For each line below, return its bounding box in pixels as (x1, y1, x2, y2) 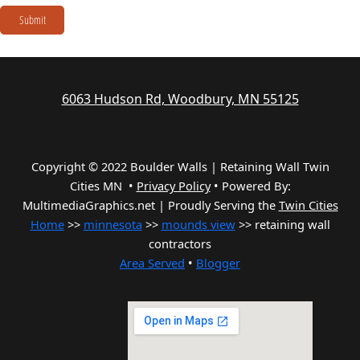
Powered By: (221, 178, 291, 194)
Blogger (196, 255, 240, 272)
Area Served (120, 255, 185, 272)
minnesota (83, 216, 142, 233)
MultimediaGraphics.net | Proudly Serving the (22, 197, 279, 214)
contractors (149, 235, 211, 252)
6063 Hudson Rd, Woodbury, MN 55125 (61, 90, 299, 108)
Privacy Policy (136, 178, 211, 194)
